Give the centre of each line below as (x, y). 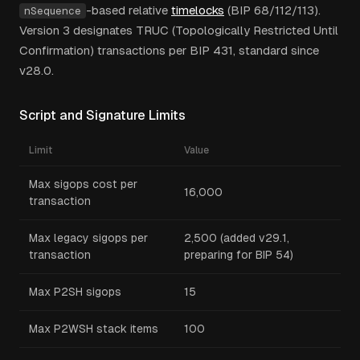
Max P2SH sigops (75, 292)
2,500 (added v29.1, (237, 238)
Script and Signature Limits (102, 115)
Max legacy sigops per (88, 238)
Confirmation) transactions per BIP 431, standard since (169, 50)
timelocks (198, 10)
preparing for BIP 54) (239, 255)
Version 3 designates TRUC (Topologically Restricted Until (179, 30)
